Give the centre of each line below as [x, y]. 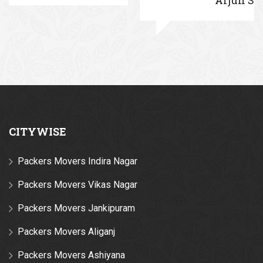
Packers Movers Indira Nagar [77, 161]
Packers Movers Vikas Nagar [77, 184]
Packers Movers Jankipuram [76, 208]
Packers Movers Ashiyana [71, 255]
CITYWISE [38, 131]
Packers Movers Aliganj [66, 231]
